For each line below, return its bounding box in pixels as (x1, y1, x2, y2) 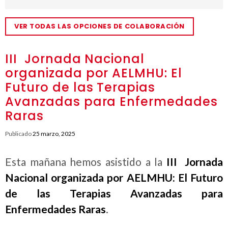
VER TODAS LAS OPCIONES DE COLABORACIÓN (14, 21, 185, 31)
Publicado (5, 130, 33, 137)
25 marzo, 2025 (33, 130, 75, 137)
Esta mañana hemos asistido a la (5, 155, 166, 168)
